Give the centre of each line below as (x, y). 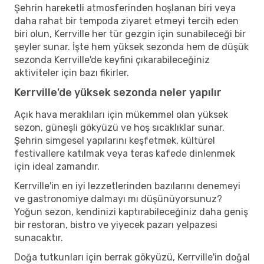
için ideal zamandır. (57, 166)
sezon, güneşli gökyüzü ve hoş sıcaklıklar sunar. (119, 127)
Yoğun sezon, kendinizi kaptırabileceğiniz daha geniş (131, 212)
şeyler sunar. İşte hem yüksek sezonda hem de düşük (131, 47)
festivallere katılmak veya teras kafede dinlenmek (125, 153)
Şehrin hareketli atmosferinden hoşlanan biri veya (125, 8)
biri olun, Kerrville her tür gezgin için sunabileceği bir (130, 34)
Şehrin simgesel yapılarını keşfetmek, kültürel (115, 140)
